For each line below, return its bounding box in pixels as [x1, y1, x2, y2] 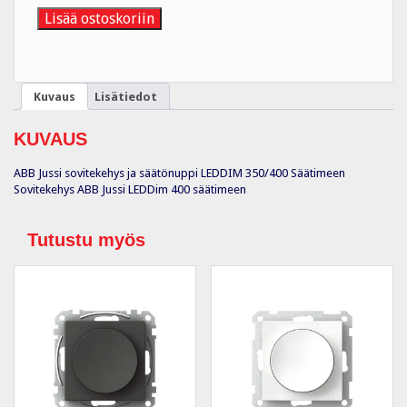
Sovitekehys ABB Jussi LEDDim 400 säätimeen [14, 182, 246, 196]
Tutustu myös [27, 229, 145, 250]
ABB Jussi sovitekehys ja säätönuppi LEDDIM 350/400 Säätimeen [14, 165, 345, 180]
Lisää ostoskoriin [45, 10, 154, 28]
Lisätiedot [94, 89, 157, 104]
